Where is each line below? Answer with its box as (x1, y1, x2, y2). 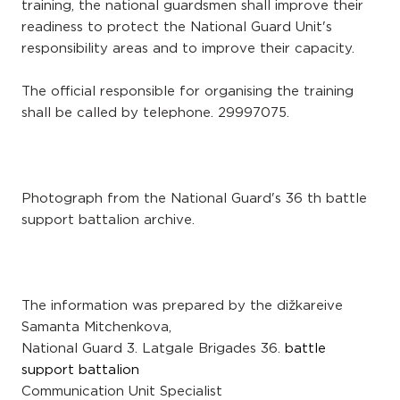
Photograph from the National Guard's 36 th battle (21, 191, 367, 205)
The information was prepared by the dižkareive (21, 298, 343, 312)
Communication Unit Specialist (21, 384, 222, 398)
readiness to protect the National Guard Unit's (21, 20, 332, 34)
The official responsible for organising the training (21, 84, 354, 98)
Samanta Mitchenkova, (21, 320, 176, 334)
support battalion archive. (21, 212, 195, 227)
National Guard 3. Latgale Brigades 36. (21, 341, 285, 355)
